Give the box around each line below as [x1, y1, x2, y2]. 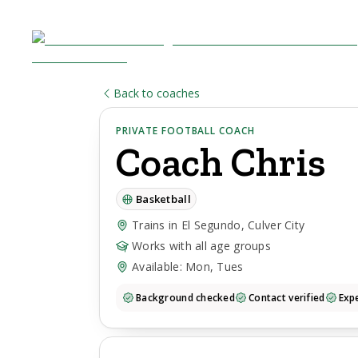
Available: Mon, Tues [132, 259, 244, 274]
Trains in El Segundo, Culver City [132, 217, 305, 233]
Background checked [136, 291, 236, 304]
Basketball [136, 192, 191, 206]
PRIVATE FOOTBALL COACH [116, 124, 256, 137]
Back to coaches [113, 86, 200, 101]
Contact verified [249, 291, 325, 304]
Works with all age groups [132, 238, 271, 253]
